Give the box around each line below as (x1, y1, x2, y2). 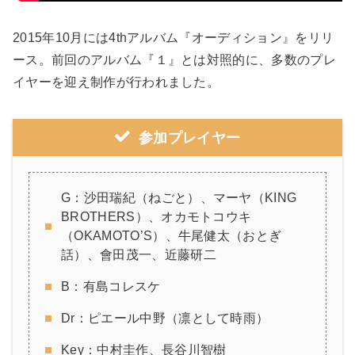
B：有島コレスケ (61, 279, 161, 293)
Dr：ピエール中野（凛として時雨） (61, 311, 269, 325)
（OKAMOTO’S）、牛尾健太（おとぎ (61, 228, 282, 242)
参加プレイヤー (139, 129, 241, 146)
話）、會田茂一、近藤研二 (61, 247, 216, 261)
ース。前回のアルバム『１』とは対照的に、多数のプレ (13, 52, 336, 67)
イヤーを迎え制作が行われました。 (13, 74, 220, 89)
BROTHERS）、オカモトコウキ (61, 209, 252, 223)
